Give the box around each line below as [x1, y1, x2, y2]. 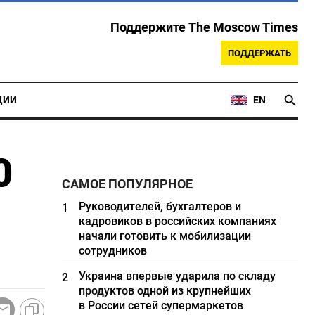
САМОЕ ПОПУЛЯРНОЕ [62, 177, 193, 191]
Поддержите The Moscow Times [110, 20, 298, 34]
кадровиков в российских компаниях [79, 214, 277, 228]
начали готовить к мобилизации [79, 229, 252, 243]
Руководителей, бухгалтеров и [79, 200, 242, 213]
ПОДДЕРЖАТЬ [228, 48, 291, 58]
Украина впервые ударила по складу [79, 269, 276, 283]
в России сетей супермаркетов [79, 299, 244, 312]
